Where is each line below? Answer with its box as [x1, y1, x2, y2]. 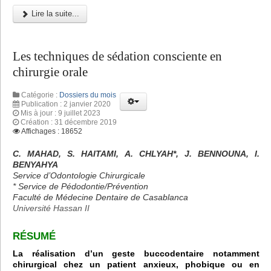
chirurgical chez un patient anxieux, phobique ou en [13, 259, 260, 269]
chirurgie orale [13, 65, 88, 80]
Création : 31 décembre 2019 [21, 117, 117, 126]
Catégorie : [19, 90, 59, 99]
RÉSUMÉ [13, 230, 56, 243]
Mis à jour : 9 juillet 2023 [21, 108, 100, 117]
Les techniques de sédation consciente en [13, 49, 222, 64]
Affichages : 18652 [21, 126, 82, 135]
